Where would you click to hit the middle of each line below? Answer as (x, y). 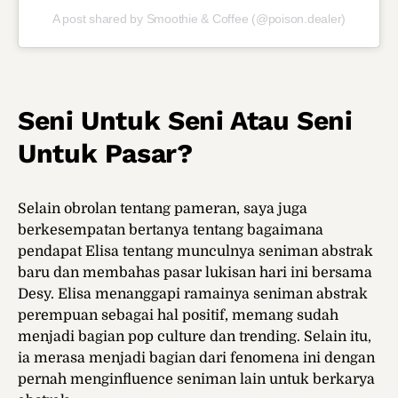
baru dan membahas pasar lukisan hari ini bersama (195, 273)
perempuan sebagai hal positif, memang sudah (178, 316)
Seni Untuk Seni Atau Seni (185, 121)
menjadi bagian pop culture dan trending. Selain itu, (195, 337)
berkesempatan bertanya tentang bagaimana (171, 231)
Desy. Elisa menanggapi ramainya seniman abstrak (193, 295)
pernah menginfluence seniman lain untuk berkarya (196, 380)
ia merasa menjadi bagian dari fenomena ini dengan (196, 358)
